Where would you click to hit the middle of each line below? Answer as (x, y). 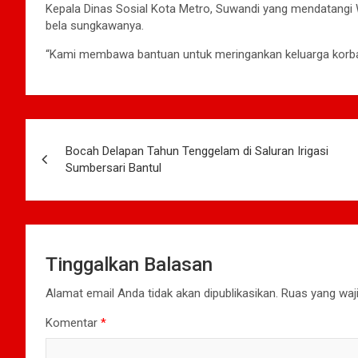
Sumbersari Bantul (113, 167)
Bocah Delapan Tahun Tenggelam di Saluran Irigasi (197, 151)
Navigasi (74, 134)
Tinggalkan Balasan (129, 264)
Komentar (73, 322)
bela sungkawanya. (95, 25)
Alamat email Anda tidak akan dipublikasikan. (162, 293)
